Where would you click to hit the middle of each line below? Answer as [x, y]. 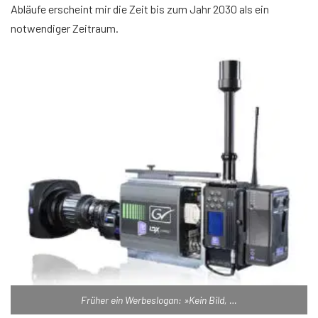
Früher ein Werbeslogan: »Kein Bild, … [159, 300]
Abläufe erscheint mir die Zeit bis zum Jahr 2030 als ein [140, 9]
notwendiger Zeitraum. [65, 28]
